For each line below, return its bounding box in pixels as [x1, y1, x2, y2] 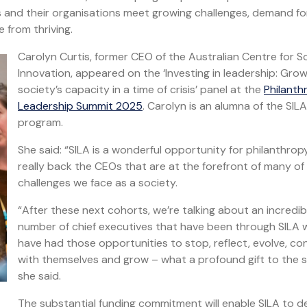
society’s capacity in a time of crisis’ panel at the [18, 82, 264, 97]
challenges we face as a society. [18, 175, 177, 190]
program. [18, 115, 63, 130]
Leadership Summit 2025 [18, 99, 143, 113]
